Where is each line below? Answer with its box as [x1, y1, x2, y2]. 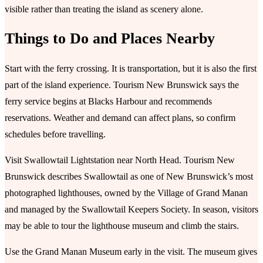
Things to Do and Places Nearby [5, 30, 215, 48]
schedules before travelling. [5, 129, 106, 140]
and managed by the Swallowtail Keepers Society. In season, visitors [5, 204, 258, 215]
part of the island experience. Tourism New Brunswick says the [5, 80, 239, 90]
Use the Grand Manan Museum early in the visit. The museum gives [5, 247, 257, 257]
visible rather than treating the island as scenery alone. [5, 4, 203, 14]
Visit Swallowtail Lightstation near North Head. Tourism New [5, 155, 235, 166]
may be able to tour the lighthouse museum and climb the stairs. [5, 221, 239, 231]
